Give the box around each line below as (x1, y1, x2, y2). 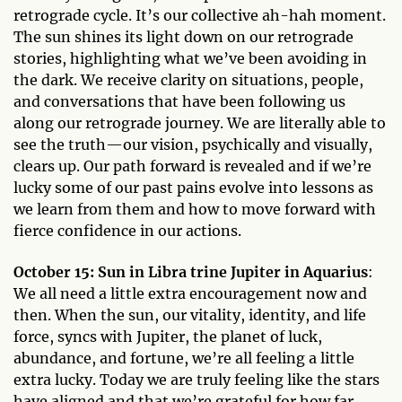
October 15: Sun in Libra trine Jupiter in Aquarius (13, 262, 368, 281)
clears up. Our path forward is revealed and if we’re (13, 156, 371, 175)
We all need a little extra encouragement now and (13, 284, 367, 302)
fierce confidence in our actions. (13, 221, 241, 240)
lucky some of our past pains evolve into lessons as (13, 178, 373, 197)
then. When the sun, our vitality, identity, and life (13, 305, 366, 324)
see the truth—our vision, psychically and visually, (13, 135, 372, 153)
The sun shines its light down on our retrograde (13, 27, 354, 46)
